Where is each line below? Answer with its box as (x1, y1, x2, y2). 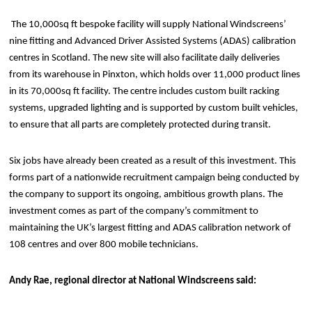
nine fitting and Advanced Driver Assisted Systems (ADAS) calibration (9, 36, 297, 47)
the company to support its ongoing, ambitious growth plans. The (9, 189, 283, 200)
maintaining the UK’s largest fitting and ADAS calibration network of (9, 223, 292, 233)
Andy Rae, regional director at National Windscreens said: (9, 276, 257, 286)
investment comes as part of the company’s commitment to (9, 206, 259, 217)
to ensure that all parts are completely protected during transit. (9, 120, 272, 130)
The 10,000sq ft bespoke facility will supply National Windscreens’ (11, 19, 287, 30)
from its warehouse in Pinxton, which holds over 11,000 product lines (9, 70, 301, 80)
